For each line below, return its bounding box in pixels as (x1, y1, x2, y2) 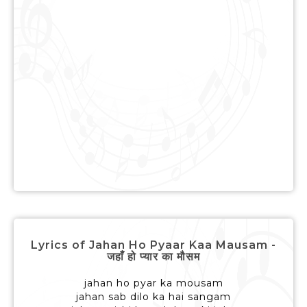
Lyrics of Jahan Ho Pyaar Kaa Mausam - (31, 238, 276, 252)
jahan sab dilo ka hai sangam (76, 291, 231, 304)
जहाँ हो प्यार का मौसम (107, 250, 200, 264)
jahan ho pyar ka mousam (84, 277, 223, 290)
